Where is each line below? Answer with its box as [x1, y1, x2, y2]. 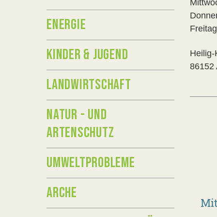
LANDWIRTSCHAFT [46, 76, 131, 93]
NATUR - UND [46, 106, 107, 124]
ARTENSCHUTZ [46, 124, 114, 141]
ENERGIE [46, 16, 86, 33]
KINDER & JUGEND [46, 46, 128, 63]
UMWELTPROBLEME [46, 154, 135, 171]
